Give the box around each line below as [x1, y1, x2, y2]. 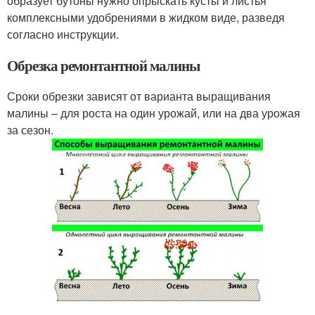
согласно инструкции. [7, 25, 119, 42]
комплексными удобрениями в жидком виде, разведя [7, 8, 285, 25]
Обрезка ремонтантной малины [7, 54, 200, 76]
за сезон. [7, 121, 53, 138]
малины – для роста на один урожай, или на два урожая [7, 104, 300, 121]
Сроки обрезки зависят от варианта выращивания [7, 87, 271, 104]
